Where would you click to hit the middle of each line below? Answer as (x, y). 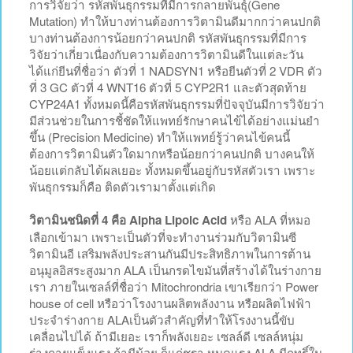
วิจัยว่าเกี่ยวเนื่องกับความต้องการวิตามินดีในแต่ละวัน (166, 54)
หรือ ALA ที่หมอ (269, 219)
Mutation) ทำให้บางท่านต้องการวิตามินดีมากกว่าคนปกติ (175, 20)
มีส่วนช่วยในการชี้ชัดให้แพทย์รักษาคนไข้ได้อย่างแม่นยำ (175, 120)
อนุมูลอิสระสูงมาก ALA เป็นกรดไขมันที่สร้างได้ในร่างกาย (175, 269)
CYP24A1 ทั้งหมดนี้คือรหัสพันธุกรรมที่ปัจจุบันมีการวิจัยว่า (177, 103)
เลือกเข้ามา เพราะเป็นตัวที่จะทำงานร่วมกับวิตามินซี (163, 236)
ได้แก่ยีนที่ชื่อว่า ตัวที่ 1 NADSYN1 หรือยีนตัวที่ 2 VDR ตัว (176, 70)
